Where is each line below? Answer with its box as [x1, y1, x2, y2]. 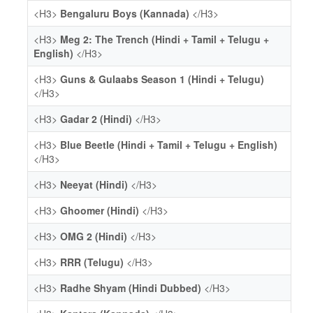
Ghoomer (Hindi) [60, 203, 139, 217]
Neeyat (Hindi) [60, 177, 128, 191]
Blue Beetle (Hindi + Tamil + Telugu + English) [60, 138, 277, 152]
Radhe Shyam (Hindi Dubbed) [60, 281, 201, 295]
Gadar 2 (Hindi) [60, 112, 132, 126]
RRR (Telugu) [60, 255, 124, 269]
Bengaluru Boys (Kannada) [60, 6, 189, 20]
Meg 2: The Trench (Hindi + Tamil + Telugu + [60, 32, 269, 46]
